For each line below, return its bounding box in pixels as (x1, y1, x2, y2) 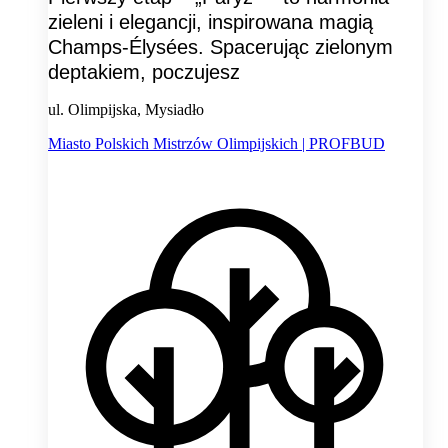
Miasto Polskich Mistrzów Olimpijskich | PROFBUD (48, 135, 385, 153)
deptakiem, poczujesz (48, 61, 240, 84)
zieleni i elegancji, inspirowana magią (48, 11, 373, 34)
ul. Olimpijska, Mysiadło (48, 101, 204, 119)
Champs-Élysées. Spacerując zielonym (48, 36, 393, 59)
